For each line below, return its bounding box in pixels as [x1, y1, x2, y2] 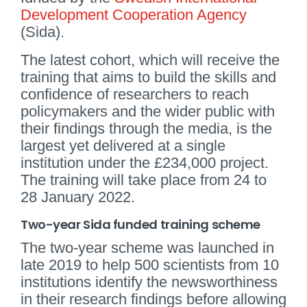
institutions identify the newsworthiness [21, 273, 278, 291]
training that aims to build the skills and [21, 68, 276, 86]
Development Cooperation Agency [21, 5, 247, 23]
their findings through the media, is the [21, 119, 272, 137]
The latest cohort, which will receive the [21, 51, 280, 69]
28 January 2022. [21, 188, 135, 206]
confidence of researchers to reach [21, 85, 249, 103]
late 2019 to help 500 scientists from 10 [21, 256, 279, 273]
